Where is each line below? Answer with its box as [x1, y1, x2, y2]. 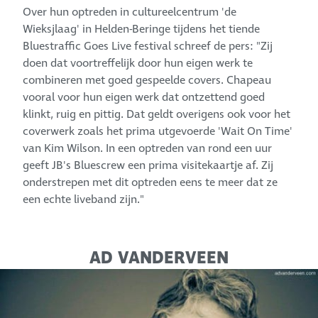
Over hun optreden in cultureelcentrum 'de [23, 4, 237, 21]
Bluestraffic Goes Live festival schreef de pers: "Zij [23, 38, 273, 55]
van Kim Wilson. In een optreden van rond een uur [23, 141, 273, 157]
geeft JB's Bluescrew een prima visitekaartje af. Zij [23, 158, 274, 174]
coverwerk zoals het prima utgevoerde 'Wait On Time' [23, 124, 293, 140]
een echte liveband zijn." [23, 192, 145, 208]
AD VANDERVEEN [89, 246, 229, 270]
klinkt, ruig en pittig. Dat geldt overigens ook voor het [23, 106, 291, 123]
